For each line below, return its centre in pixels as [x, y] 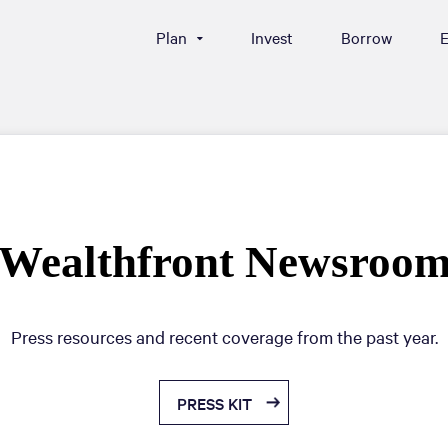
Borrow [366, 37]
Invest [272, 37]
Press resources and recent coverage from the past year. [224, 336]
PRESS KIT [214, 403]
